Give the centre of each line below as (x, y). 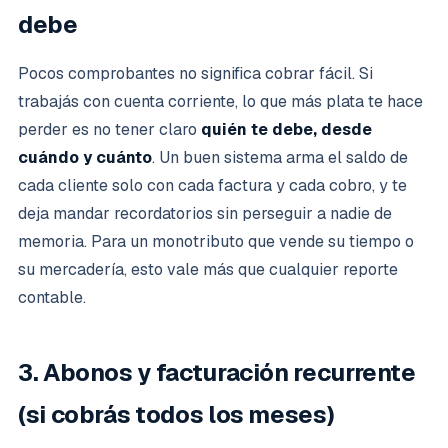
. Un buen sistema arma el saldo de (280, 157)
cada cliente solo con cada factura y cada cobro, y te (212, 185)
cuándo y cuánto (85, 157)
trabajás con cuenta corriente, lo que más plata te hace (220, 101)
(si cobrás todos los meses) (176, 414)
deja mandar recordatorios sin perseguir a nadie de (205, 213)
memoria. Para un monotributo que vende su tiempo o (216, 241)
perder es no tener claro (109, 129)
